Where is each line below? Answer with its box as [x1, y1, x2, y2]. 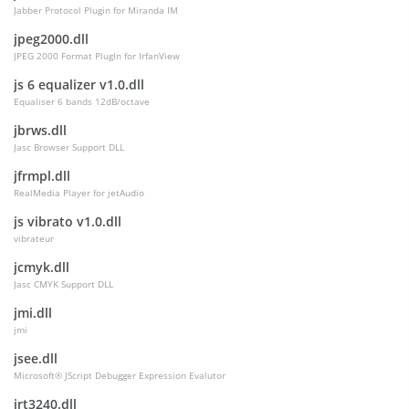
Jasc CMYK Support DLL [14, 278, 113, 290]
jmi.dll [14, 304, 52, 321]
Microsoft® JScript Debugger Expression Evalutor [14, 369, 225, 382]
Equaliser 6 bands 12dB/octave [14, 95, 150, 108]
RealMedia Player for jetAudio [14, 186, 144, 199]
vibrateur [14, 232, 54, 245]
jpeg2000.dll [14, 30, 89, 47]
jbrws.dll [14, 121, 67, 139]
